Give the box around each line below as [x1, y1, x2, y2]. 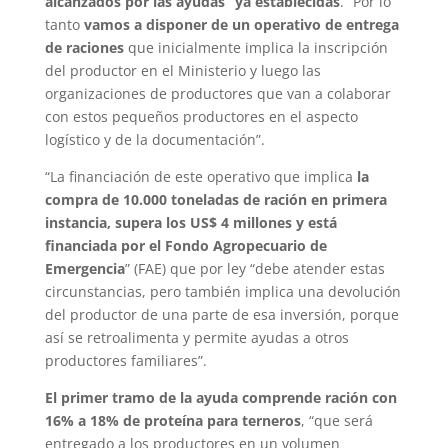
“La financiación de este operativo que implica [44, 166, 357, 186]
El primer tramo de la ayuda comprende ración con [44, 387, 397, 407]
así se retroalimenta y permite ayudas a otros [44, 327, 349, 347]
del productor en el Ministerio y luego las [44, 60, 321, 80]
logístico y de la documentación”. [44, 129, 265, 149]
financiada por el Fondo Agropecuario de [44, 235, 327, 255]
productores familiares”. [44, 350, 207, 370]
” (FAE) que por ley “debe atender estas [124, 258, 385, 278]
